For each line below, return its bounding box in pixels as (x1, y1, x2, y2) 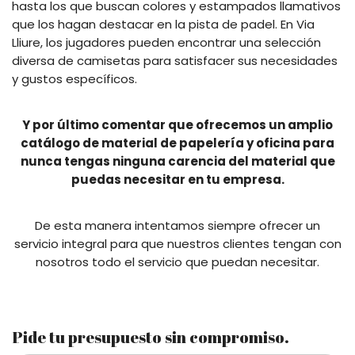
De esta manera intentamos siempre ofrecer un (35, 216, 320, 234)
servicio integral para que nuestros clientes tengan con (13, 235, 342, 252)
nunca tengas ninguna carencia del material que (20, 152, 335, 170)
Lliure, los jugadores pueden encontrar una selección (12, 33, 321, 51)
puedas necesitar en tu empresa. (71, 170, 284, 188)
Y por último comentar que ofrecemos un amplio (22, 116, 333, 133)
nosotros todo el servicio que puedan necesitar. (36, 253, 319, 270)
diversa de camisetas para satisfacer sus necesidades (12, 52, 338, 69)
